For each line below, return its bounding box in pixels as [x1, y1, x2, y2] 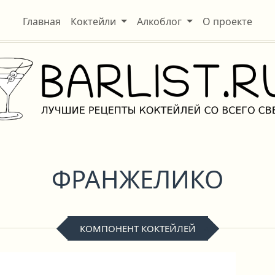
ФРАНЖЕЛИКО [52, 162, 223, 196]
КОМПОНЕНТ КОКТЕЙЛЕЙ [79, 222, 196, 234]
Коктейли [71, 15, 117, 28]
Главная [23, 15, 61, 28]
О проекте [202, 15, 252, 28]
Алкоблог [137, 15, 182, 28]
